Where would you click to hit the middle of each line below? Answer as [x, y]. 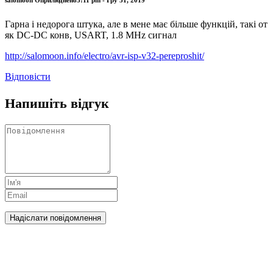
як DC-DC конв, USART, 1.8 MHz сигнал [91, 35]
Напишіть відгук [57, 103]
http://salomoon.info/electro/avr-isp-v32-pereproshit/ [105, 55]
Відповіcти [28, 76]
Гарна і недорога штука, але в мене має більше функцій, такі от [136, 24]
